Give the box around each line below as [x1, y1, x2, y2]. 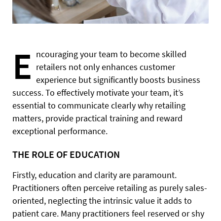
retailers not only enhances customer [36, 61, 175, 73]
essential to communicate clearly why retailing [12, 99, 185, 111]
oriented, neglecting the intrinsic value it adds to [12, 194, 192, 206]
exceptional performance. [12, 125, 108, 137]
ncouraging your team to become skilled [36, 48, 186, 60]
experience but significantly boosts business [36, 74, 200, 85]
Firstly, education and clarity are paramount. [12, 169, 177, 181]
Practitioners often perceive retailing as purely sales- [12, 182, 207, 193]
